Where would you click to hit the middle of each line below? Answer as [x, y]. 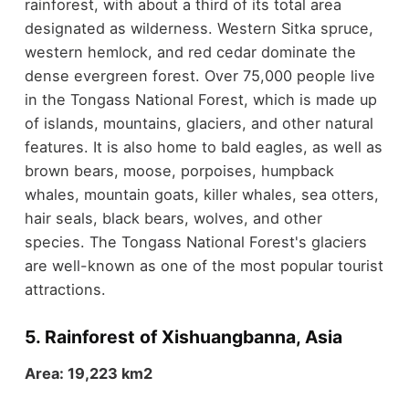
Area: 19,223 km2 [88, 373]
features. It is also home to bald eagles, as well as [203, 147]
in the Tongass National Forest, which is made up [200, 99]
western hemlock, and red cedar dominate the [190, 52]
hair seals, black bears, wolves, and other [173, 218]
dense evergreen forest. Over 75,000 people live [199, 75]
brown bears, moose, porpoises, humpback [179, 170]
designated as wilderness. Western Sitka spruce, [199, 28]
